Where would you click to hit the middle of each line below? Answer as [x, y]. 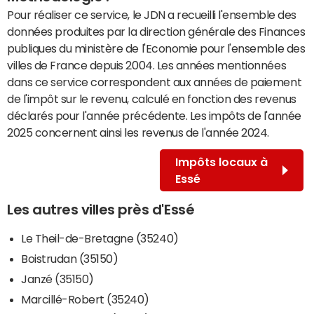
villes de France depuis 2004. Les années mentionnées [147, 65]
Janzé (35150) [57, 279]
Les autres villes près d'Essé [101, 209]
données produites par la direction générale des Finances [156, 31]
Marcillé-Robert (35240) [85, 299]
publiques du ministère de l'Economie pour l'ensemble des [156, 48]
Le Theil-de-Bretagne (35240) [100, 238]
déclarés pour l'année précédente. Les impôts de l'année [154, 115]
